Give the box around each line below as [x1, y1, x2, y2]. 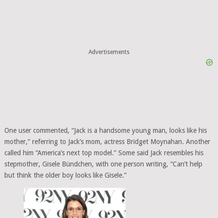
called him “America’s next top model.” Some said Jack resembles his [4, 149, 203, 157]
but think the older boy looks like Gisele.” [4, 171, 127, 180]
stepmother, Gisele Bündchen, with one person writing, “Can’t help [4, 160, 202, 168]
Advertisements [88, 48, 129, 55]
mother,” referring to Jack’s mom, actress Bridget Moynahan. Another [4, 138, 210, 146]
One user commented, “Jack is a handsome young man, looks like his [4, 127, 207, 135]
